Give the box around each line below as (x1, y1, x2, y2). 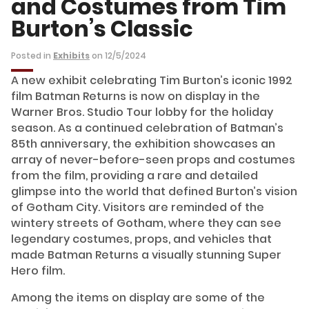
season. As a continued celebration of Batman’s (11, 120, 283, 137)
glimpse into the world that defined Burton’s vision (11, 183, 297, 200)
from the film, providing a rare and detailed (11, 168, 258, 184)
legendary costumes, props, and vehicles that (11, 231, 272, 248)
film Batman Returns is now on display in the (11, 88, 260, 105)
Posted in (11, 49, 53, 61)
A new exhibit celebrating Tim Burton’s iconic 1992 (11, 72, 292, 89)
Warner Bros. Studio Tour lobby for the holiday (11, 104, 273, 121)
